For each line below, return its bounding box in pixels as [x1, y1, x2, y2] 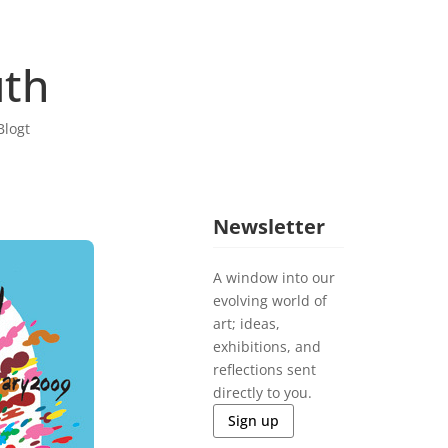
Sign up [228, 411, 280, 431]
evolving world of [213, 291, 328, 311]
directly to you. [213, 383, 313, 403]
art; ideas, [213, 314, 281, 334]
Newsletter [213, 213, 326, 241]
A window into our [213, 268, 336, 288]
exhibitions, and [213, 337, 322, 357]
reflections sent [213, 360, 317, 380]
